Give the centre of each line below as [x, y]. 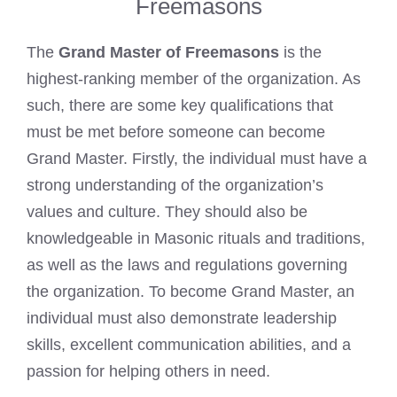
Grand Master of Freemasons [169, 53]
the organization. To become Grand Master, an [191, 292]
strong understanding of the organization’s [175, 186]
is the [300, 53]
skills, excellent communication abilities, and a [189, 345]
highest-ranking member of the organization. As [194, 79]
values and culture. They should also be [167, 212]
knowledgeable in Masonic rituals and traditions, [196, 239]
